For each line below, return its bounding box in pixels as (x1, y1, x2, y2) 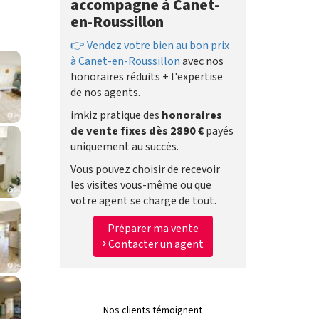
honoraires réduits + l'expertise (70, 69, 223, 85)
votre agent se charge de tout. (70, 193, 216, 209)
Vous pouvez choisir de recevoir (70, 162, 220, 177)
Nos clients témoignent (103, 303, 203, 318)
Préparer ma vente (107, 221, 199, 236)
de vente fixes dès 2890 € (70, 123, 204, 139)
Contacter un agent (105, 236, 204, 252)
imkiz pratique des (70, 108, 162, 123)
